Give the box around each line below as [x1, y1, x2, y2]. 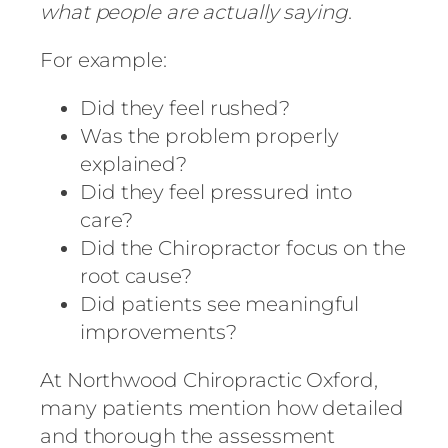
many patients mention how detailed [40, 395, 404, 420]
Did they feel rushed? [80, 95, 290, 120]
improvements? [80, 319, 237, 344]
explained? [80, 151, 188, 176]
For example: [40, 47, 167, 72]
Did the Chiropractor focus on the [80, 235, 406, 260]
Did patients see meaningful [80, 291, 360, 316]
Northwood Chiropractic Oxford [66, 367, 374, 392]
